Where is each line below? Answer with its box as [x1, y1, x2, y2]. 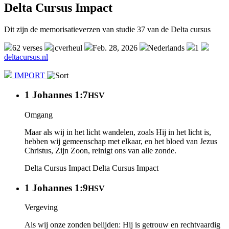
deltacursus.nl [4, 52, 48, 61]
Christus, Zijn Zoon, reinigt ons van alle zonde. [25, 146, 176, 155]
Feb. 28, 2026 [93, 43, 138, 52]
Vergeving [25, 203, 58, 212]
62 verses [12, 43, 42, 52]
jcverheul [53, 43, 82, 52]
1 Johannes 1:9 [25, 182, 88, 193]
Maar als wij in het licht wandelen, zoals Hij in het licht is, [25, 128, 211, 137]
